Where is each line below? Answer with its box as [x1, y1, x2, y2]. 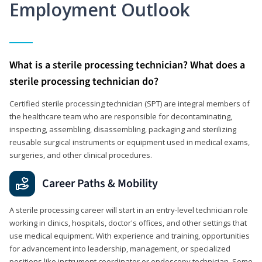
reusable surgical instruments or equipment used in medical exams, [9, 136, 250, 147]
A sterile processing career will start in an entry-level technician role [9, 204, 248, 215]
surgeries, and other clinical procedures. [9, 149, 152, 160]
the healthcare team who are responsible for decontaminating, [9, 111, 232, 122]
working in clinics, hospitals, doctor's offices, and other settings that [9, 217, 247, 228]
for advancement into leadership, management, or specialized [9, 243, 230, 254]
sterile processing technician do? [9, 74, 158, 89]
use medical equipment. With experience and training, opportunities [9, 230, 250, 241]
